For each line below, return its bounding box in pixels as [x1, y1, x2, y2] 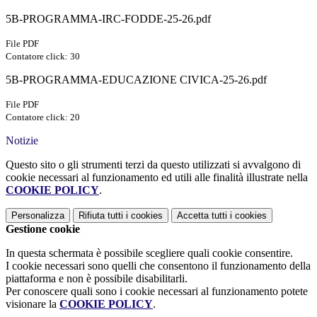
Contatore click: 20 [6, 112, 80, 123]
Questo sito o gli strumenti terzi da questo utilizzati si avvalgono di [6, 158, 301, 171]
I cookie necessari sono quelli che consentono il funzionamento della [6, 260, 311, 272]
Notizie [6, 134, 38, 147]
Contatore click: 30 [6, 51, 80, 62]
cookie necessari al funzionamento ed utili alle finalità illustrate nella [6, 171, 308, 184]
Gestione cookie [6, 223, 80, 236]
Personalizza [11, 210, 64, 221]
